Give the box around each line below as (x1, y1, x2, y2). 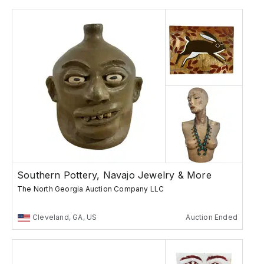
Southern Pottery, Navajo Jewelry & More (17, 169, 212, 181)
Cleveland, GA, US (32, 213, 97, 222)
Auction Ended (186, 213, 237, 222)
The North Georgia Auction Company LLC (17, 184, 164, 194)
